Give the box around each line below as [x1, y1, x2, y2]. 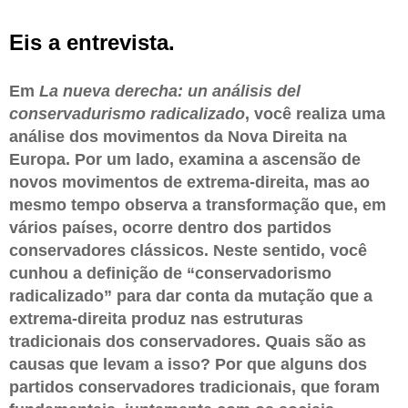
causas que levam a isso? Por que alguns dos [9, 354, 367, 373]
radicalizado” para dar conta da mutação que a [9, 286, 372, 305]
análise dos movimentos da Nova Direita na [9, 127, 347, 146]
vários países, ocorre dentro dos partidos [9, 218, 331, 237]
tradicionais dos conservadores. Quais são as [9, 331, 366, 351]
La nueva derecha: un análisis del [39, 81, 301, 100]
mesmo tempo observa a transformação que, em [9, 195, 386, 214]
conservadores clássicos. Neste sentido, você [9, 240, 367, 260]
